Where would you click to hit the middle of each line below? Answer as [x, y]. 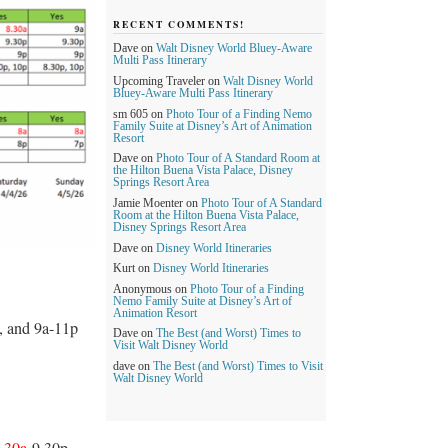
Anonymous [142, 288]
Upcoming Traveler [159, 81]
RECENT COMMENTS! [179, 23]
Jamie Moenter [148, 202]
